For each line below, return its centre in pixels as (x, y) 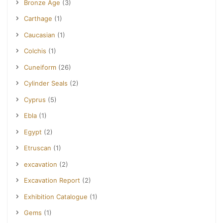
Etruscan (38, 148)
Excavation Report (52, 180)
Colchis (35, 51)
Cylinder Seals (46, 83)
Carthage (38, 19)
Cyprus (35, 99)
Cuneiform (40, 67)
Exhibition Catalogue (56, 196)
